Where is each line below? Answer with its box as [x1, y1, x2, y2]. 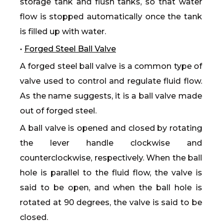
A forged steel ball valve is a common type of [20, 61, 202, 71]
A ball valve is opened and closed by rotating [20, 123, 202, 133]
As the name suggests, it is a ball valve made [20, 91, 202, 101]
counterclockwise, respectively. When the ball [20, 153, 202, 163]
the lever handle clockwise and [20, 138, 202, 148]
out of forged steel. [20, 106, 97, 115]
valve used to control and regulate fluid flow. [20, 76, 202, 86]
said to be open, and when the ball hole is [20, 183, 202, 192]
